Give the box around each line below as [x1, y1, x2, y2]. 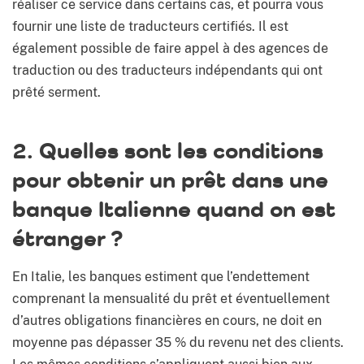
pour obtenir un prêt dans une [12, 166, 328, 193]
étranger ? [12, 224, 123, 252]
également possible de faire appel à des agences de [12, 41, 328, 57]
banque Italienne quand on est [12, 195, 336, 223]
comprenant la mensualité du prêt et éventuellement [12, 291, 330, 307]
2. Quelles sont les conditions [12, 136, 323, 164]
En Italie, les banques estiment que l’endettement [12, 269, 310, 285]
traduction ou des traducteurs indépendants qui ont [12, 63, 323, 79]
